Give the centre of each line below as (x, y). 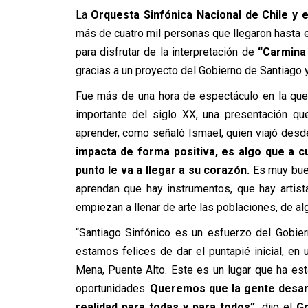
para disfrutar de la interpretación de (167, 52)
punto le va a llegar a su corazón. (162, 170)
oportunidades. (113, 288)
